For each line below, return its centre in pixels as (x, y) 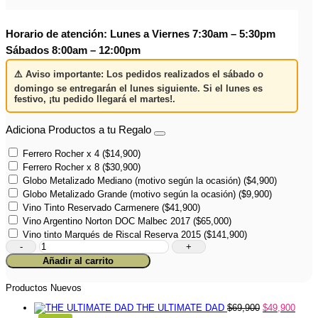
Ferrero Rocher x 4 (61, 154)
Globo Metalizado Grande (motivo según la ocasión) (129, 194)
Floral (50, 245)
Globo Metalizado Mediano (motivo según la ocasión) (132, 181)
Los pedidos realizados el (163, 74)
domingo (34, 88)
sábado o (243, 74)
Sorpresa (57, 256)
